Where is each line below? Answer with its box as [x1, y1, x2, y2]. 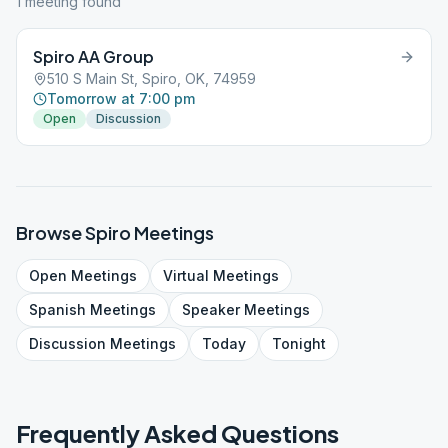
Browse [16, 221, 85, 244]
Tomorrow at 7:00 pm [47, 90, 195, 107]
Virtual [163, 267, 209, 284]
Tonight [272, 335, 326, 352]
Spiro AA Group [33, 46, 154, 67]
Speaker [182, 301, 240, 318]
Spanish [29, 301, 86, 318]
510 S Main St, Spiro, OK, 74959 [47, 70, 256, 87]
